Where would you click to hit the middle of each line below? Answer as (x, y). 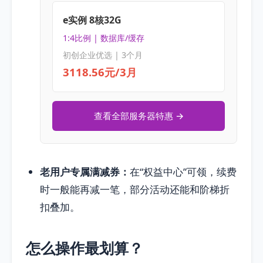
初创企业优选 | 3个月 (102, 55)
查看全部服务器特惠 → (139, 116)
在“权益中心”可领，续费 (183, 172)
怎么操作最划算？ (85, 248)
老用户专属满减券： (85, 172)
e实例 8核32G (92, 20)
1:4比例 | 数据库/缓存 (103, 38)
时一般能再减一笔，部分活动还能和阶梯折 (135, 190)
